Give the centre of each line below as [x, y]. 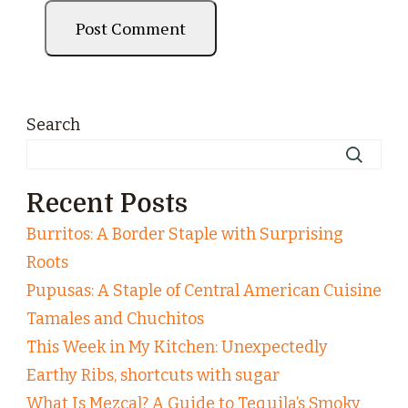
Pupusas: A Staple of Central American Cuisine [204, 291]
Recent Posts [107, 204]
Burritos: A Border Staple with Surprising [185, 235]
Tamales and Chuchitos [115, 319]
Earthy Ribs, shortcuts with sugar [153, 376]
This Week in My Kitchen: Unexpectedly [177, 347]
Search [53, 125]
